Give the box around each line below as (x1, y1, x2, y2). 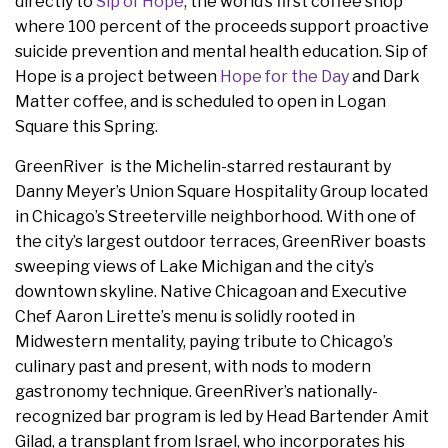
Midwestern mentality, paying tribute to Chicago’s (15, 332, 393, 352)
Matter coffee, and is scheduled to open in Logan (15, 92, 386, 112)
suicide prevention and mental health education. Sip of (15, 42, 428, 62)
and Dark (349, 67, 420, 87)
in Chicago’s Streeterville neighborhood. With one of (15, 207, 416, 227)
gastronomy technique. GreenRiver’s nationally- (15, 382, 378, 402)
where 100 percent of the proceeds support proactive (15, 17, 429, 37)
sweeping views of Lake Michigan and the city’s (15, 257, 374, 277)
